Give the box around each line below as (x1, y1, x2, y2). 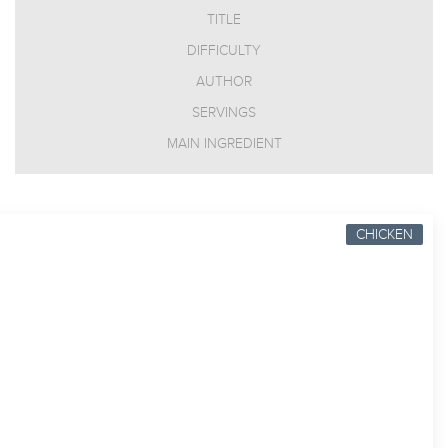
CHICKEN (356, 226, 413, 243)
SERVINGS (192, 104, 256, 121)
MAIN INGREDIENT (166, 135, 282, 152)
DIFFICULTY (187, 42, 261, 59)
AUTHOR (196, 73, 252, 90)
